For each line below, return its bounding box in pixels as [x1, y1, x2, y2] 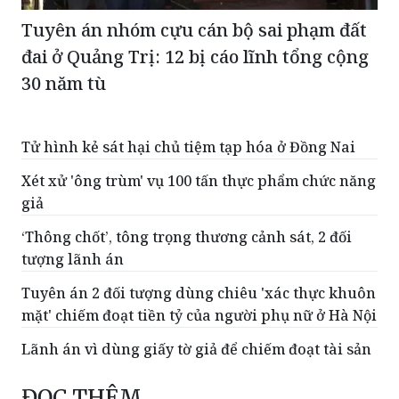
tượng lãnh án [21, 310, 124, 330]
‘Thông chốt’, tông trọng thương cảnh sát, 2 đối [21, 288, 352, 308]
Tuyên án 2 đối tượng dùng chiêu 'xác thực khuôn [21, 344, 376, 364]
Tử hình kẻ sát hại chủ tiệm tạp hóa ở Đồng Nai [21, 198, 355, 218]
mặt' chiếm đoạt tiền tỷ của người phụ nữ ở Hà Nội [21, 366, 377, 387]
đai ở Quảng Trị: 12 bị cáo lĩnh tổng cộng [21, 105, 369, 130]
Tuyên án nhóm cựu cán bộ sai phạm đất [21, 78, 367, 103]
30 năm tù [21, 132, 106, 157]
